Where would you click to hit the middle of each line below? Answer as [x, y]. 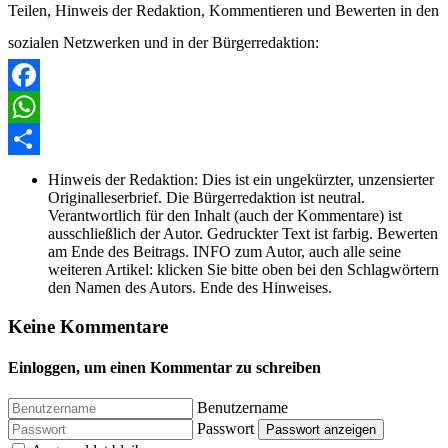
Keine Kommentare [88, 326]
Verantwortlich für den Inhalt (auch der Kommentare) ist [225, 216]
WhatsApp [42, 139]
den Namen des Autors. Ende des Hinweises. [190, 288]
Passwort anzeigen [321, 430]
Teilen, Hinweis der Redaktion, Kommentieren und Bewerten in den [223, 11]
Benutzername [242, 408]
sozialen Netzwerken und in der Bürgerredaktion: [163, 43]
